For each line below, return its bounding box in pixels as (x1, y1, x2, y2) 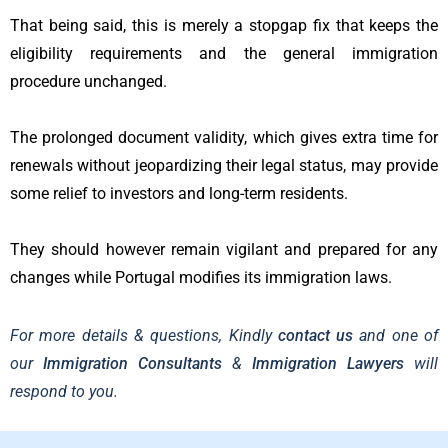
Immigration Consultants (43, 354, 222, 374)
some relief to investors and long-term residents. (10, 184, 348, 204)
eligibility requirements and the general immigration (10, 44, 438, 64)
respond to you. (10, 382, 122, 402)
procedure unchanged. (10, 72, 167, 92)
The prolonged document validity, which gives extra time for (10, 128, 438, 148)
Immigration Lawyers (252, 354, 404, 374)
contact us (277, 326, 354, 346)
